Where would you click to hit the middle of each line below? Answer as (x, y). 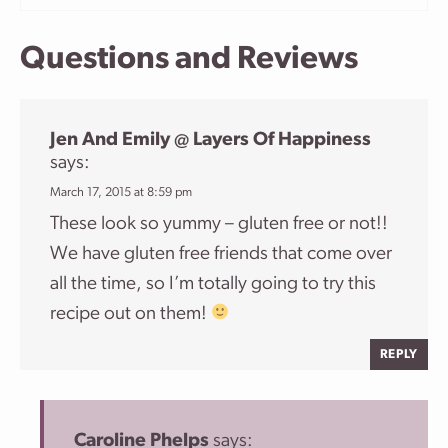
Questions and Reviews (189, 59)
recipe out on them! (130, 314)
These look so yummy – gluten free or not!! (219, 224)
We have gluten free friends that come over (221, 254)
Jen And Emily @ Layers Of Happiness (210, 140)
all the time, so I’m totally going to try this (213, 284)
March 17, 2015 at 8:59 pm (121, 192)
